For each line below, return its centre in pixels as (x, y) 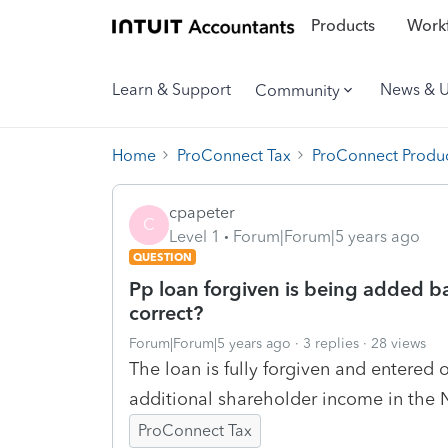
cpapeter (202, 212)
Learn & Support (171, 89)
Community (297, 90)
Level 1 (194, 236)
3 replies (331, 343)
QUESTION (162, 256)
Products (342, 26)
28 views (398, 343)
